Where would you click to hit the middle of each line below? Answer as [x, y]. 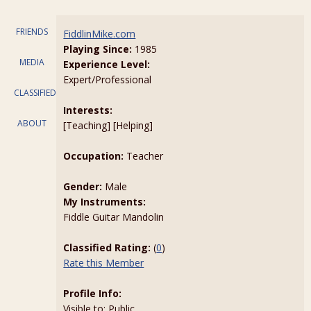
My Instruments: [105, 202]
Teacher [144, 156]
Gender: [83, 186]
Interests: [88, 110]
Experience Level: [107, 64]
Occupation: [94, 156]
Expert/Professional [108, 79]
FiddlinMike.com [100, 34]
